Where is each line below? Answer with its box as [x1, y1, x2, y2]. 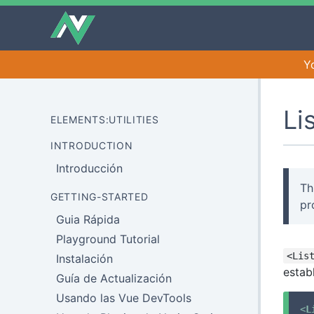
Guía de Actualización [56, 271, 172, 285]
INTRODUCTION [50, 139, 133, 151]
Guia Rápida [56, 212, 120, 226]
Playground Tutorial [56, 232, 160, 246]
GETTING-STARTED [50, 191, 149, 203]
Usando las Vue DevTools [56, 291, 191, 305]
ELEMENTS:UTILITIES [50, 114, 159, 125]
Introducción [56, 161, 123, 175]
